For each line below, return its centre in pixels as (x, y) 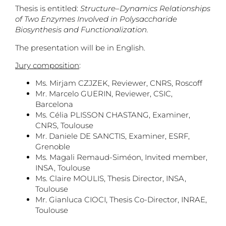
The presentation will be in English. (80, 47)
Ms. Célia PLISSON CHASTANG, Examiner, (113, 115)
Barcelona (54, 104)
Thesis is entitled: (48, 9)
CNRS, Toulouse (64, 126)
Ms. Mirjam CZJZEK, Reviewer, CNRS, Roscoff (119, 83)
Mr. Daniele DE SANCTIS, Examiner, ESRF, (112, 136)
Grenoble (53, 147)
